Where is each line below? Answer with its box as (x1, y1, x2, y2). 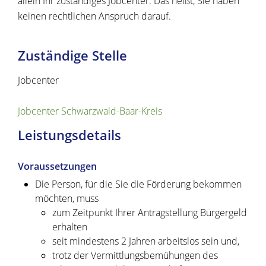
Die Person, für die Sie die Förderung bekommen (34, 178, 242, 191)
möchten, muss (34, 192, 99, 205)
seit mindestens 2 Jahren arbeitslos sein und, (52, 235, 239, 248)
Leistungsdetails (18, 126, 121, 145)
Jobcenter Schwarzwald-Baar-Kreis (18, 104, 162, 118)
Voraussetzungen (18, 160, 97, 173)
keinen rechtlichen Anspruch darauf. (18, 9, 171, 23)
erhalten (52, 220, 87, 234)
